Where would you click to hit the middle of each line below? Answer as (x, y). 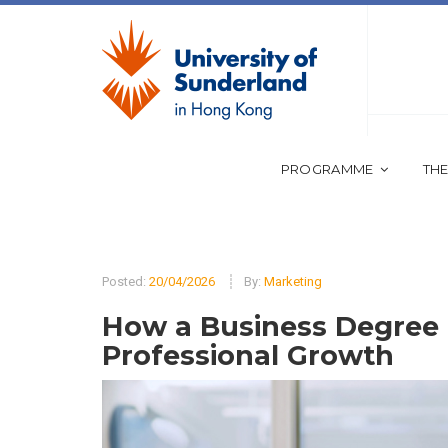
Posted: (125, 282)
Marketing (293, 282)
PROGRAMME (327, 169)
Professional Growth (248, 356)
